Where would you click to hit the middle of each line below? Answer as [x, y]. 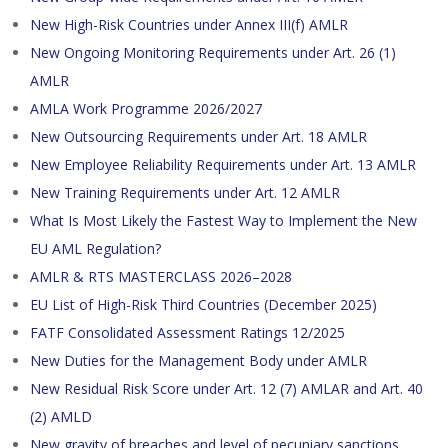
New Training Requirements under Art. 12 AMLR [185, 192]
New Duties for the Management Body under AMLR [198, 360]
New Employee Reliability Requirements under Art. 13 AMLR [223, 164]
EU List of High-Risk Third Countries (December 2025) [203, 304]
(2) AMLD [61, 416]
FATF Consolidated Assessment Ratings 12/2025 [187, 332]
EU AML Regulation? [95, 248]
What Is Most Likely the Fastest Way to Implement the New [223, 220]
